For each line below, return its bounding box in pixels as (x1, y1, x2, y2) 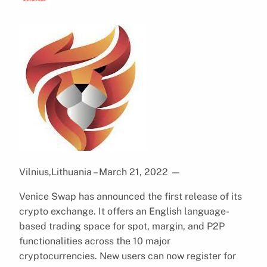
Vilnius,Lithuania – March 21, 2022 (19, 166, 170, 178)
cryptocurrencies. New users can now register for (19, 250, 236, 262)
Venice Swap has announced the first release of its (19, 190, 242, 202)
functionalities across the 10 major (19, 235, 170, 247)
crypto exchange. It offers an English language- (19, 205, 229, 217)
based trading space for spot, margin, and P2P (19, 220, 225, 232)
